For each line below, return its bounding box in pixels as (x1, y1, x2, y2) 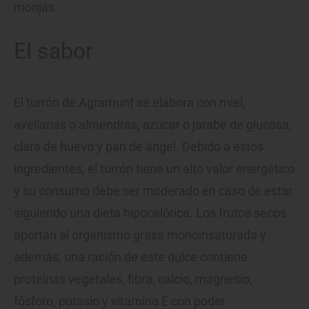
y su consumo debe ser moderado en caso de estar (14, 183, 292, 198)
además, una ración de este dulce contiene (14, 249, 248, 264)
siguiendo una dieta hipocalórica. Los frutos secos (14, 205, 286, 220)
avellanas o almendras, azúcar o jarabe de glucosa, (14, 117, 292, 132)
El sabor (14, 37, 93, 64)
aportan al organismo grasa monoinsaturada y (14, 227, 266, 242)
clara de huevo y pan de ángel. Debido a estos (14, 139, 263, 154)
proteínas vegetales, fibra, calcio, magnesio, (14, 271, 252, 286)
